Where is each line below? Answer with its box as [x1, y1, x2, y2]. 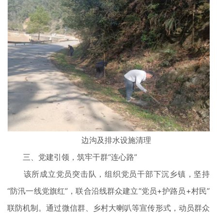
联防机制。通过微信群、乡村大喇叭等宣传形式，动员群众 [7, 202, 210, 213]
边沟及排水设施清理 [66, 135, 151, 145]
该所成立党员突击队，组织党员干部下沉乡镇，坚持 [7, 169, 210, 179]
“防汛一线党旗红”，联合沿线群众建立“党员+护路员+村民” [7, 186, 210, 196]
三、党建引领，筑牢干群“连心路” [7, 152, 137, 162]
